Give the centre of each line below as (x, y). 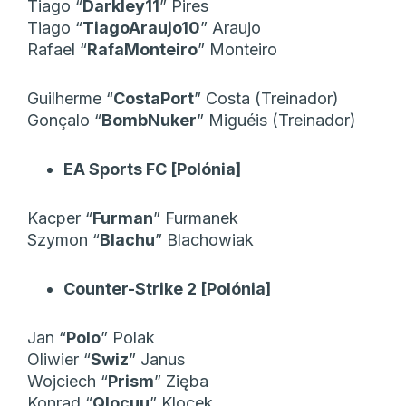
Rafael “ (57, 49)
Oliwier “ (59, 359)
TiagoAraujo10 (141, 27)
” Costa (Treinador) (266, 98)
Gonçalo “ (64, 120)
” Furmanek (196, 217)
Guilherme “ (70, 98)
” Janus (157, 359)
